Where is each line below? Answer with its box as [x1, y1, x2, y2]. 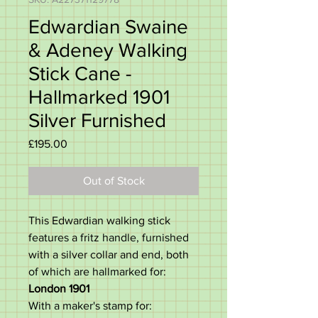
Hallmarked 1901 [28, 86, 170, 108]
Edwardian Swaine [28, 16, 188, 38]
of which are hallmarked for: [28, 265, 169, 278]
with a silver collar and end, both [28, 248, 189, 261]
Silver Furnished [28, 109, 166, 131]
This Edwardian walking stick [28, 214, 170, 226]
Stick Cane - [28, 62, 131, 84]
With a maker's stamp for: [28, 300, 155, 312]
